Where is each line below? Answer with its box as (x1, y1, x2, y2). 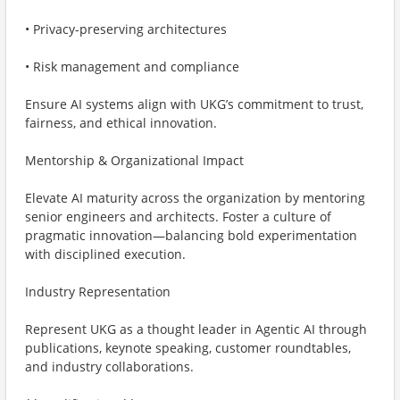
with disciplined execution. (25, 246, 186, 262)
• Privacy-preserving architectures (25, 21, 227, 37)
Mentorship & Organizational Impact (25, 152, 244, 169)
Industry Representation (25, 283, 171, 300)
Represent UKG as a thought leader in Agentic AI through (25, 321, 367, 337)
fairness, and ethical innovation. (25, 114, 217, 131)
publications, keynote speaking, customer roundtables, (25, 339, 351, 356)
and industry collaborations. (25, 358, 194, 375)
